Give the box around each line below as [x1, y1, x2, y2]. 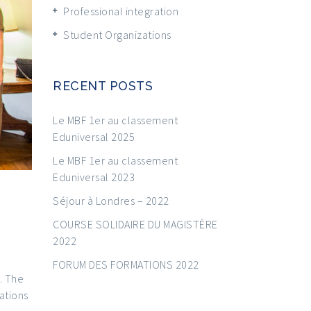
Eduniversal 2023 [53, 169, 135, 184]
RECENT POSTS [53, 78, 153, 93]
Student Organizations [63, 27, 171, 42]
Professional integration [63, 3, 178, 18]
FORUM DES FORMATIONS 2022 [53, 257, 199, 271]
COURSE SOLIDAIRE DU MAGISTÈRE [53, 217, 218, 231]
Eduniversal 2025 [53, 129, 135, 144]
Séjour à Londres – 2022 [53, 193, 169, 208]
